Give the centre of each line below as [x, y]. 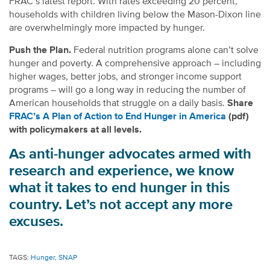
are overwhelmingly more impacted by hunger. [107, 28]
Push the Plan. [40, 50]
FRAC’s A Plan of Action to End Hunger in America [118, 117]
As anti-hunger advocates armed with [130, 154]
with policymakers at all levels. [75, 130]
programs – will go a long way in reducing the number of [127, 90]
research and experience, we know [121, 171]
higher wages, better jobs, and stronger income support [125, 77]
